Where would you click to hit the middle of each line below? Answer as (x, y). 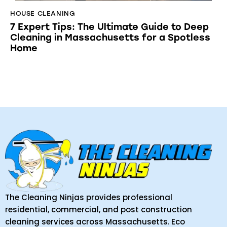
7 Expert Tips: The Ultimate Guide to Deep (109, 27)
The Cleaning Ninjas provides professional (89, 197)
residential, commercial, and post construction (99, 209)
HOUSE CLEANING (43, 14)
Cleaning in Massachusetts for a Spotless (110, 37)
